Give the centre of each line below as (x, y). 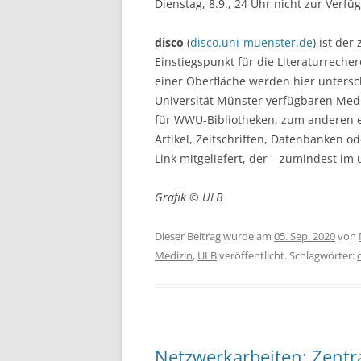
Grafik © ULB (189, 197)
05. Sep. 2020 (305, 236)
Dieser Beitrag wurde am (214, 236)
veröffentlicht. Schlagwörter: (287, 255)
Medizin (174, 255)
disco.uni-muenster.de (251, 42)
